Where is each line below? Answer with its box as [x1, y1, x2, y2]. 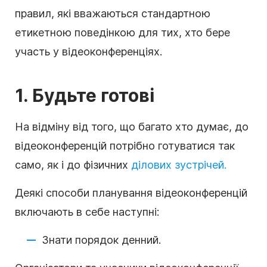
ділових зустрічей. [131, 158, 226, 171]
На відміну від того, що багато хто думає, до [15, 120, 249, 133]
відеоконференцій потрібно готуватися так [15, 139, 235, 152]
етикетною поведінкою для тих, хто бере [15, 26, 230, 39]
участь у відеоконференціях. [15, 45, 162, 58]
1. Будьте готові [15, 84, 154, 106]
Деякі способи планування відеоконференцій [15, 186, 247, 199]
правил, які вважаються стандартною [15, 7, 210, 20]
